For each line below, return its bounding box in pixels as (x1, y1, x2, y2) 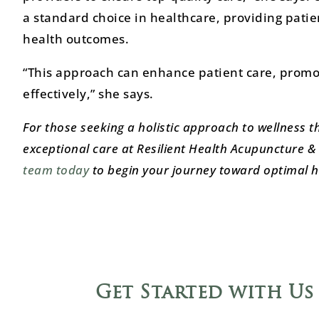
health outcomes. (23, 30, 129, 47)
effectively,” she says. (23, 85, 154, 102)
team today (23, 161, 89, 178)
